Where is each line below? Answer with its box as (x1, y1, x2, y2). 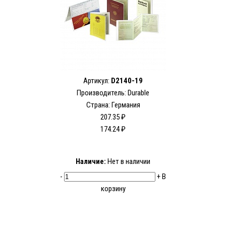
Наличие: (76, 157, 106, 166)
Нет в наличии (106, 157, 150, 166)
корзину (100, 184, 126, 194)
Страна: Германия (86, 100, 140, 110)
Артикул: (83, 76, 111, 86)
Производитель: (77, 88, 128, 98)
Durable (128, 88, 149, 98)
